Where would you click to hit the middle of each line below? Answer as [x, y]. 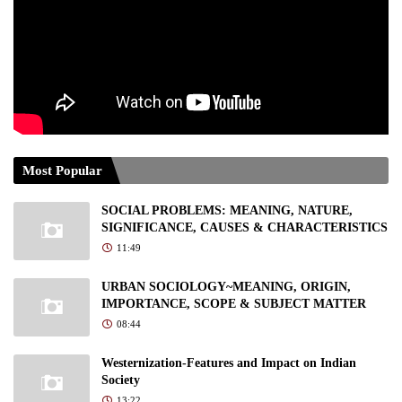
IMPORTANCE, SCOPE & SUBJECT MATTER [234, 303]
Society [121, 380]
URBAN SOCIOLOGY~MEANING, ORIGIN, [226, 286]
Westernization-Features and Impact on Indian [229, 363]
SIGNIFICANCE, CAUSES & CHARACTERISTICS [245, 227]
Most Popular [62, 170]
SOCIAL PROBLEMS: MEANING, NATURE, [227, 210]
